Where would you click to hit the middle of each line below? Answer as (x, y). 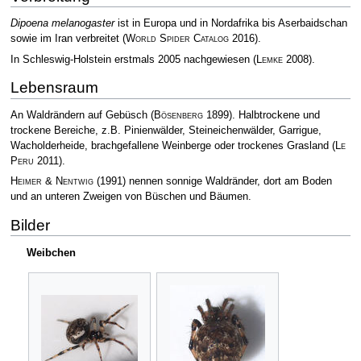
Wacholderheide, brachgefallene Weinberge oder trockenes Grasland (171, 146)
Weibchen (51, 253)
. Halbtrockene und (276, 116)
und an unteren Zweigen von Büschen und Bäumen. (131, 197)
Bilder (30, 226)
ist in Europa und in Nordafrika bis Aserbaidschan (230, 24)
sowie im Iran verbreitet (66, 39)
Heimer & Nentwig (52, 182)
